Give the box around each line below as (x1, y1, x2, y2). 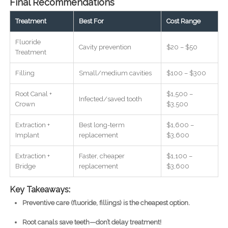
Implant (15, 131, 39, 139)
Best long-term (78, 121, 125, 129)
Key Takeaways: (9, 185, 70, 195)
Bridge (15, 162, 36, 170)
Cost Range (166, 17, 201, 25)
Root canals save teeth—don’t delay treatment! (22, 218, 161, 226)
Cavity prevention (78, 43, 131, 51)
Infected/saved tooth (78, 95, 142, 103)
